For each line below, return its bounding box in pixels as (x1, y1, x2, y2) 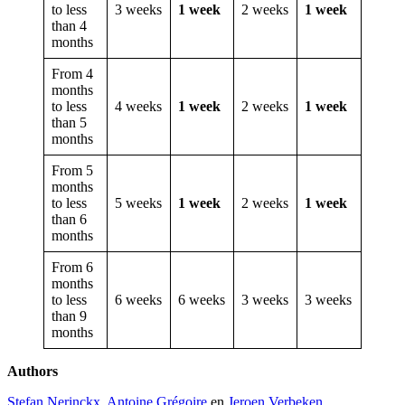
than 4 (52, 18, 87, 33)
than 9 (52, 308, 87, 324)
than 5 (52, 115, 87, 130)
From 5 (52, 163, 93, 178)
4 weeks (115, 99, 162, 114)
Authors (7, 363, 58, 379)
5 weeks (115, 195, 162, 211)
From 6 (52, 259, 93, 275)
